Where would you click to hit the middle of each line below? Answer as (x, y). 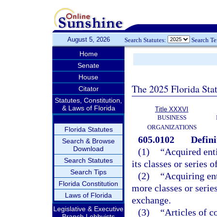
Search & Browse (88, 141)
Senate (88, 65)
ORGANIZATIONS (172, 127)
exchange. (151, 200)
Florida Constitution (88, 184)
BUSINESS (172, 117)
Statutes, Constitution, (88, 100)
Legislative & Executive (88, 209)
